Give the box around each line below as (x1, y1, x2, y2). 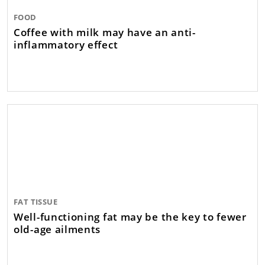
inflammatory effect (14, 37, 118, 51)
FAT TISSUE (14, 196, 57, 207)
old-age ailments (14, 221, 101, 236)
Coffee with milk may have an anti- (14, 24, 196, 39)
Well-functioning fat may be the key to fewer (14, 209, 247, 224)
